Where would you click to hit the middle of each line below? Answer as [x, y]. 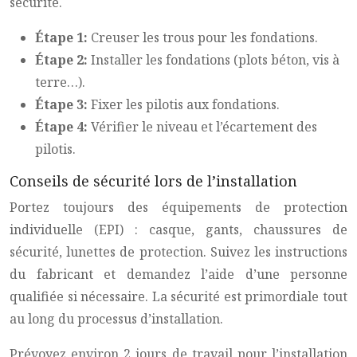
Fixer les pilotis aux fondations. [185, 104]
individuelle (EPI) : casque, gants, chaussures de [178, 229]
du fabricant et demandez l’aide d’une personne [178, 274]
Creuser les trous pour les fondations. [204, 37]
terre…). [60, 82]
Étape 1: [63, 37]
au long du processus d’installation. [116, 319]
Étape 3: [63, 104]
